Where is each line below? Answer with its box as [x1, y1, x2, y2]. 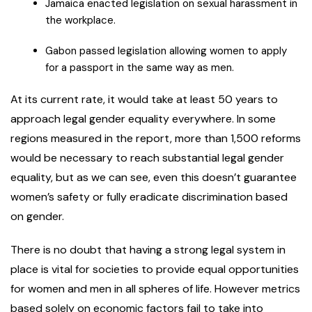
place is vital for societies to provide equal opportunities [10, 262, 299, 277]
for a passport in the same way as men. [45, 61, 234, 75]
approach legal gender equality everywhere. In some [10, 111, 276, 127]
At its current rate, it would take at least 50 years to [10, 92, 278, 107]
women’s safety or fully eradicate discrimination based [10, 189, 288, 205]
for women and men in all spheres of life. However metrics [10, 281, 300, 297]
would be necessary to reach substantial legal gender [10, 150, 284, 166]
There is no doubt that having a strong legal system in [10, 242, 286, 258]
